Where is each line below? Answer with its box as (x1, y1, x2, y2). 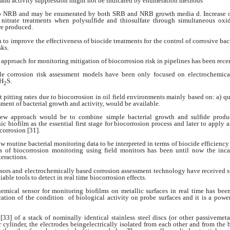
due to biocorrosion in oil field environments (39, 93, 167, 101)
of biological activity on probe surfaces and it (68, 193, 202, 201)
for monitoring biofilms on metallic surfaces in (42, 186, 179, 195)
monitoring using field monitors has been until (52, 146, 192, 155)
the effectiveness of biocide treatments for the (35, 36, 164, 45)
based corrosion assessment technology (75, 166, 187, 175)
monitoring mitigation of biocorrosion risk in (37, 57, 164, 65)
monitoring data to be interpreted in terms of (53, 140, 179, 148)
